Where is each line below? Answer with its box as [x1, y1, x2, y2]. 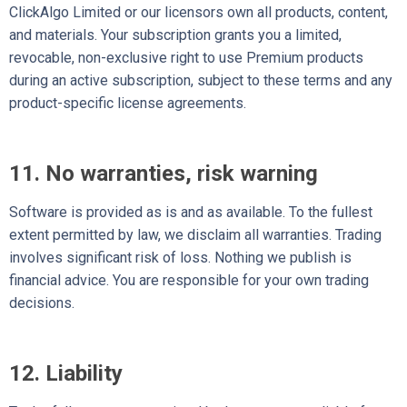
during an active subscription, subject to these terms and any [9, 71, 392, 89]
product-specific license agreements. [9, 94, 246, 112]
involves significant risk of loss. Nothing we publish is [9, 248, 352, 266]
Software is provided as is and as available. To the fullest [9, 203, 372, 221]
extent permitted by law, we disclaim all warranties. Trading [9, 225, 382, 243]
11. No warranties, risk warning [9, 160, 318, 186]
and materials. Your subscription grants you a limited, [9, 25, 342, 44]
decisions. [9, 293, 74, 312]
